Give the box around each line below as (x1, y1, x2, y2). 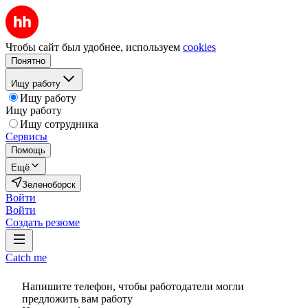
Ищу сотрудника (20, 118, 98, 130)
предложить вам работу (22, 293, 133, 305)
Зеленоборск (22, 179, 76, 190)
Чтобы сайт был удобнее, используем (5, 41, 180, 53)
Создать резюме (5, 217, 80, 228)
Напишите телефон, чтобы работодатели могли (22, 280, 244, 292)
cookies (183, 41, 216, 53)
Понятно (11, 56, 45, 66)
